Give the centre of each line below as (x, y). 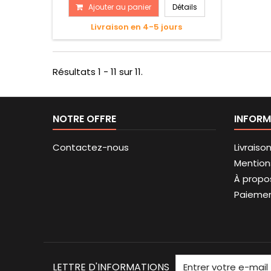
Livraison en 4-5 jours (137, 27)
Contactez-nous (91, 148)
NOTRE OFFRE (84, 119)
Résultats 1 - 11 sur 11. (98, 72)
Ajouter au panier (119, 7)
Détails (184, 7)
